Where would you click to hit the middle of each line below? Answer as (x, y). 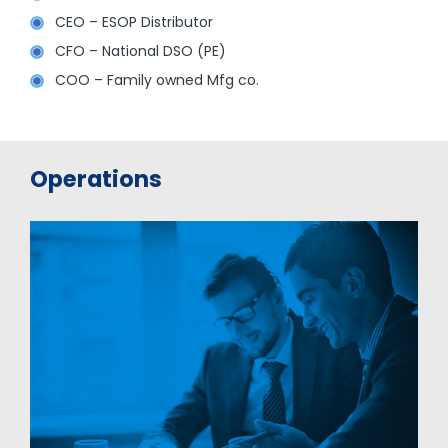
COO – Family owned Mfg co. (156, 80)
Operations (95, 178)
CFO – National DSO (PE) (140, 51)
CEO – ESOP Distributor (133, 22)
